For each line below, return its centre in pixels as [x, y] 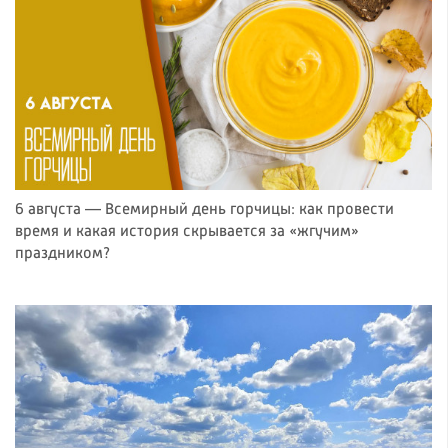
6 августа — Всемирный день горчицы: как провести [204, 210]
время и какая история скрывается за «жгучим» [187, 232]
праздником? [62, 254]
